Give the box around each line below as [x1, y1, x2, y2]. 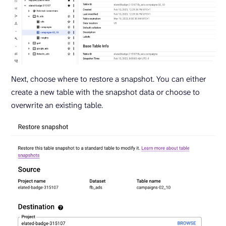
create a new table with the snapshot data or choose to [11, 86, 200, 97]
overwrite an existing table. [11, 99, 103, 110]
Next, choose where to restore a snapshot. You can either [11, 73, 206, 84]
